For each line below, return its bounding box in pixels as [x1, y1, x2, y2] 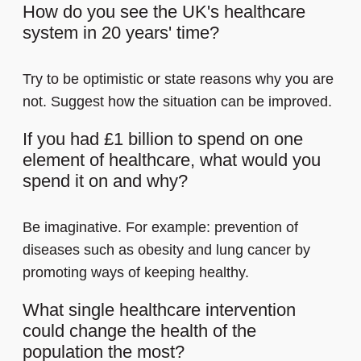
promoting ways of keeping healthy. [23, 264, 253, 281]
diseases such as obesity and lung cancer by [23, 242, 310, 259]
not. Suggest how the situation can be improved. [23, 93, 332, 110]
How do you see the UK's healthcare [23, 2, 305, 23]
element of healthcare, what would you [23, 150, 321, 171]
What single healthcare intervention [23, 300, 296, 321]
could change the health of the [23, 321, 256, 342]
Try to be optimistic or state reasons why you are [23, 71, 334, 88]
